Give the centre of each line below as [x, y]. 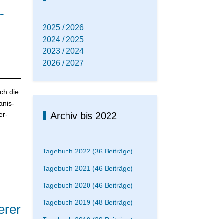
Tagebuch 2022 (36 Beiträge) [88, 151]
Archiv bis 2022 [84, 116]
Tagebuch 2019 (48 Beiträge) [88, 202]
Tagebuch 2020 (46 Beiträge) [88, 185]
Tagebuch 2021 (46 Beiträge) [88, 168]
